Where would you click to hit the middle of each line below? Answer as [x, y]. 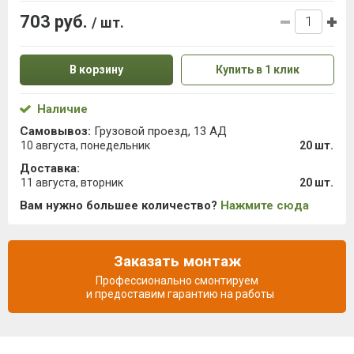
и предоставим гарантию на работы [177, 294]
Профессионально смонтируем [177, 281]
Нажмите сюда [265, 205]
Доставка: [50, 168]
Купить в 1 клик [258, 70]
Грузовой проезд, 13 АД [159, 131]
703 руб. [56, 22]
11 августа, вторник [72, 183]
